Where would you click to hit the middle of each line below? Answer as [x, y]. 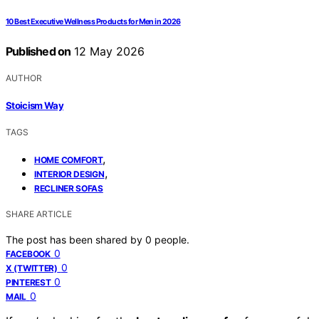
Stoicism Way [35, 105]
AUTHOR [24, 78]
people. [172, 239]
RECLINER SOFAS [69, 188]
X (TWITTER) [32, 268]
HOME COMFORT [69, 159]
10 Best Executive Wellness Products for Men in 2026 [93, 22]
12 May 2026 [108, 52]
